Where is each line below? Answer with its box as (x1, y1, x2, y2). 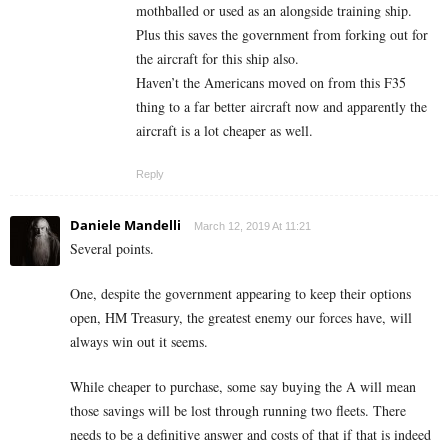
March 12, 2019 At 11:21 (194, 220, 311, 233)
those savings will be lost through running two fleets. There (70, 401, 406, 421)
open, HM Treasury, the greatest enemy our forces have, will (70, 308, 412, 328)
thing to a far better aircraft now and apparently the (136, 97, 427, 117)
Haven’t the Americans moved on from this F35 (136, 73, 406, 93)
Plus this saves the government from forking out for (136, 25, 428, 45)
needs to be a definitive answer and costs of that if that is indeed (70, 425, 431, 445)
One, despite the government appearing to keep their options (70, 284, 411, 304)
